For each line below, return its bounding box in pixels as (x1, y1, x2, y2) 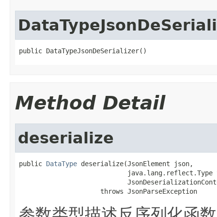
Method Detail (15, 92, 165, 114)
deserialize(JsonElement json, (77, 159, 193, 168)
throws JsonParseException (19, 187, 197, 195)
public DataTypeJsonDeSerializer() (19, 46, 147, 55)
